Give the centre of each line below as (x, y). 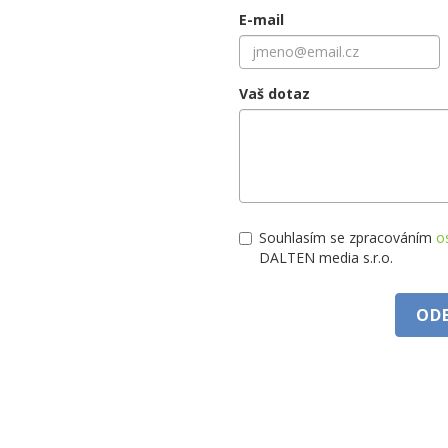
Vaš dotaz (274, 93)
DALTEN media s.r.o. (326, 257)
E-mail (261, 19)
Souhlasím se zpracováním (347, 237)
